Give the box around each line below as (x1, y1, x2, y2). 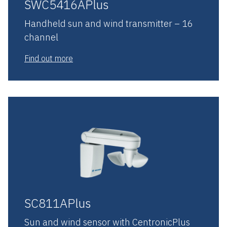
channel (24, 31, 58, 43)
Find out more (24, 53, 73, 63)
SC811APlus (24, 195, 91, 211)
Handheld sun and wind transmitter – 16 (24, 17, 193, 29)
